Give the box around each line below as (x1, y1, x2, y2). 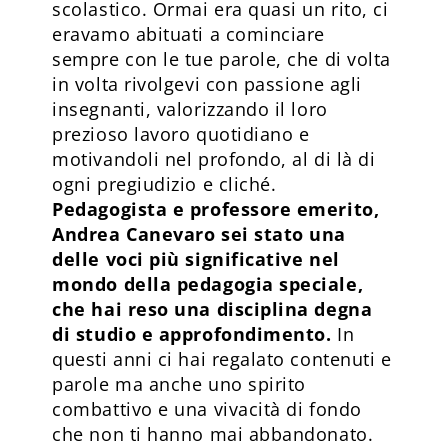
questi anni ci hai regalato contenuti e (52, 346, 392, 371)
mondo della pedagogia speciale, (52, 271, 364, 296)
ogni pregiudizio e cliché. (52, 171, 277, 196)
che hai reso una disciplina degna (52, 296, 373, 321)
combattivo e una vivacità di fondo (52, 396, 362, 421)
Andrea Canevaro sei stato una (52, 221, 346, 246)
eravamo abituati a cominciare (52, 21, 325, 46)
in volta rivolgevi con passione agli (52, 71, 362, 96)
